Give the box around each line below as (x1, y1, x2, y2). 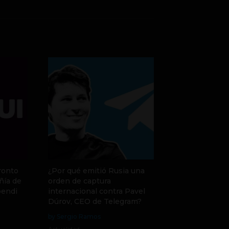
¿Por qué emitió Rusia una (48, 166, 145, 175)
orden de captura (48, 176, 111, 186)
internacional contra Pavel (48, 186, 145, 196)
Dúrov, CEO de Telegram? (48, 196, 142, 206)
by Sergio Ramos (48, 212, 101, 220)
